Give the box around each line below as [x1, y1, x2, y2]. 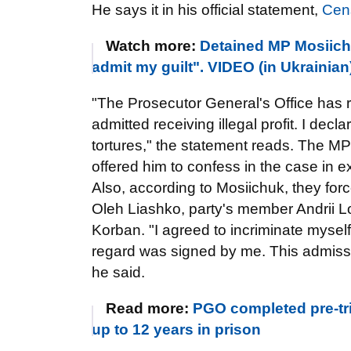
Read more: [106, 300, 193, 317]
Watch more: [106, 38, 200, 54]
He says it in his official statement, [92, 2, 322, 18]
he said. [92, 264, 145, 280]
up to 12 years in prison [92, 321, 261, 338]
